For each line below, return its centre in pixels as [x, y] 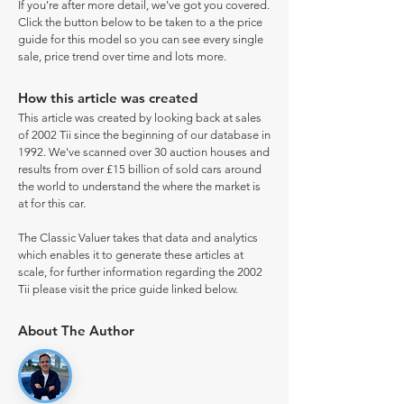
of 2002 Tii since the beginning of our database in [144, 135]
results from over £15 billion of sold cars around [140, 169]
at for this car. [52, 203]
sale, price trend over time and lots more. [122, 56]
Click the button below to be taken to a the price [140, 22]
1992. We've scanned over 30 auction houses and [144, 152]
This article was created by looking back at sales [140, 118]
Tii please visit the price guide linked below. [128, 289]
